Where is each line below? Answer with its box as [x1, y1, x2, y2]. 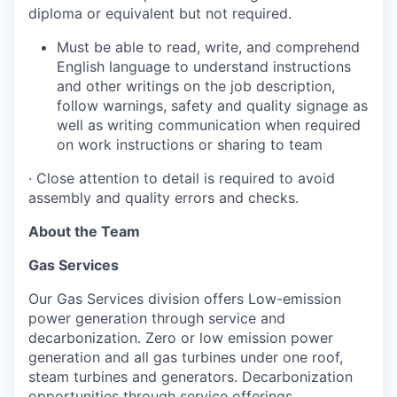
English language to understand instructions [57, 57, 351, 75]
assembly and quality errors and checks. [28, 188, 299, 206]
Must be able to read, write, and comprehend [57, 37, 360, 56]
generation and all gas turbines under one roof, [28, 347, 343, 366]
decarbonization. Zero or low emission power [28, 328, 333, 346]
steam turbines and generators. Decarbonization [28, 367, 353, 385]
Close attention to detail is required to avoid [36, 168, 335, 187]
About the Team [28, 222, 140, 240]
